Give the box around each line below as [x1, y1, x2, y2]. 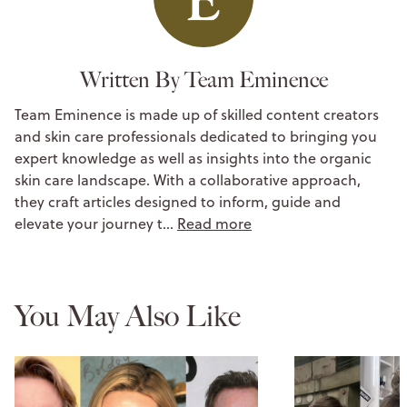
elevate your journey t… [15, 213, 177, 233]
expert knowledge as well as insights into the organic [15, 147, 372, 168]
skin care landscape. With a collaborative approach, [15, 169, 361, 190]
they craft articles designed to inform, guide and [15, 191, 341, 212]
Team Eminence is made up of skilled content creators [15, 104, 379, 124]
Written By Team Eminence [79, 66, 328, 93]
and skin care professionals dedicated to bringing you [15, 125, 377, 146]
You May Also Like [15, 298, 241, 333]
